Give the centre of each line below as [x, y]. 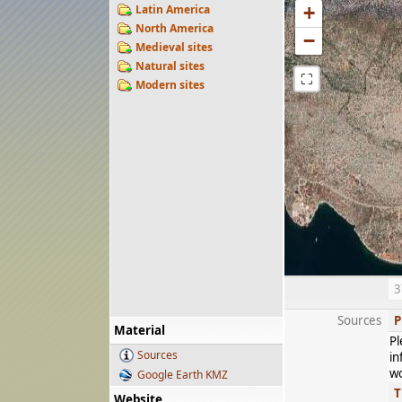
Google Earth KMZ [183, 375]
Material [140, 330]
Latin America [173, 9]
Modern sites [170, 85]
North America [175, 28]
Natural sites [170, 66]
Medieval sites [174, 47]
